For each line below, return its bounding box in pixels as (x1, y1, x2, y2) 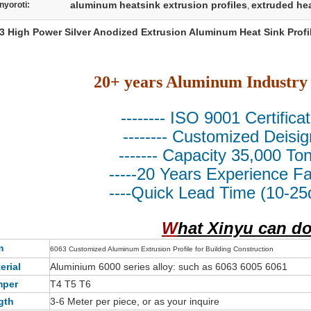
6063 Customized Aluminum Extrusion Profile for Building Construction (50, 245, 274, 253)
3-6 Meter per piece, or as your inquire (50, 296, 219, 307)
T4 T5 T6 (50, 278, 91, 289)
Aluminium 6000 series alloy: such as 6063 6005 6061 (50, 261, 287, 272)
